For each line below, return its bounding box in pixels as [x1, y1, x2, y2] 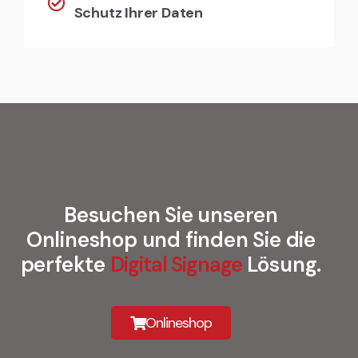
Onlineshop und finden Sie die [26, 225, 316, 253]
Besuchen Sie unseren [63, 201, 278, 229]
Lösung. [241, 250, 322, 278]
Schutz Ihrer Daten [74, 3, 203, 23]
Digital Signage [109, 250, 242, 278]
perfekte [20, 250, 110, 278]
